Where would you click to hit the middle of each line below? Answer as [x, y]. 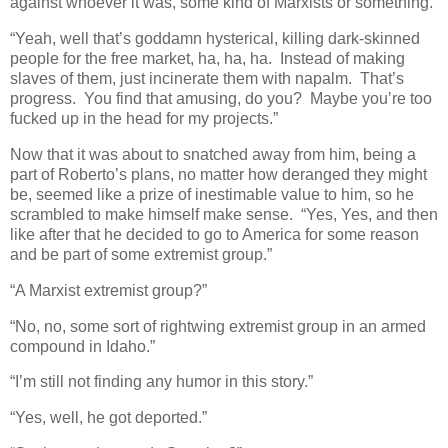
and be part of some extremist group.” [141, 254]
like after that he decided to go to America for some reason [214, 234]
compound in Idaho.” [82, 346]
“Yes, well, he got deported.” [108, 418]
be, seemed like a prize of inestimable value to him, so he [212, 194]
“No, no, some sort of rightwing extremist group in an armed [218, 326]
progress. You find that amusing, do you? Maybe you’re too [221, 99]
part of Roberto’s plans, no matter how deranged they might [218, 174]
